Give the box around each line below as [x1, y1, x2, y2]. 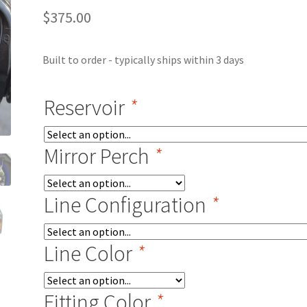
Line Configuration [44, 191, 211, 219]
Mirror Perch [44, 143, 154, 171]
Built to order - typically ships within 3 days [42, 52, 245, 66]
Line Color [44, 240, 137, 268]
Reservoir [44, 94, 130, 122]
